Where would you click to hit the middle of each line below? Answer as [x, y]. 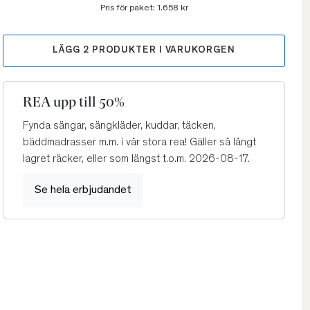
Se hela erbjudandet [83, 191]
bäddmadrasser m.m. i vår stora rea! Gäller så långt [139, 143]
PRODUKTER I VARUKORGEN [162, 51]
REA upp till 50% [74, 102]
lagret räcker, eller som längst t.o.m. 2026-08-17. [136, 159]
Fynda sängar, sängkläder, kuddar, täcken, [119, 126]
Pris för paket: [128, 9]
